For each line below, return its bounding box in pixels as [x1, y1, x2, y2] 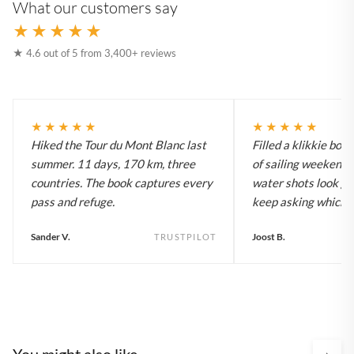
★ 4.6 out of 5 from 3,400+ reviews [13, 46, 176, 59]
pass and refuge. [31, 194, 115, 209]
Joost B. [252, 230, 285, 243]
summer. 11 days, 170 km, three [31, 156, 195, 171]
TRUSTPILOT [154, 231, 216, 242]
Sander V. [31, 230, 70, 243]
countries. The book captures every [31, 175, 213, 190]
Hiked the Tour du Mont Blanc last [31, 137, 206, 152]
